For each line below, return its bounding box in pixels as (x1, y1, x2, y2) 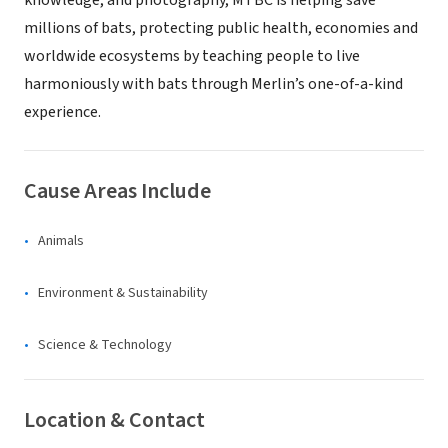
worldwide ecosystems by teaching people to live (24, 45, 360, 67)
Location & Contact (24, 404, 205, 436)
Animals (38, 231, 84, 251)
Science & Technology (38, 335, 172, 355)
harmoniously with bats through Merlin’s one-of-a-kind (24, 73, 403, 95)
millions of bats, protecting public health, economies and (24, 17, 418, 39)
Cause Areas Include (24, 175, 211, 207)
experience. (24, 101, 101, 123)
